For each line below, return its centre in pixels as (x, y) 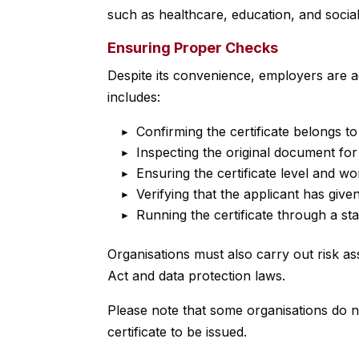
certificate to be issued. (177, 332)
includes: (134, 97)
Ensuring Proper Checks (193, 48)
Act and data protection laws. (197, 276)
